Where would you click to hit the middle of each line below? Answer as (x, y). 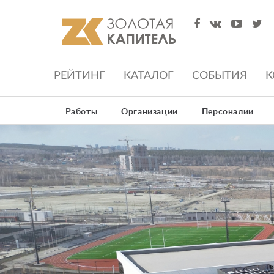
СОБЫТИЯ (220, 76)
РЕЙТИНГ (80, 76)
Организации (150, 112)
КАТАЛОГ (149, 76)
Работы (81, 112)
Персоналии (228, 112)
